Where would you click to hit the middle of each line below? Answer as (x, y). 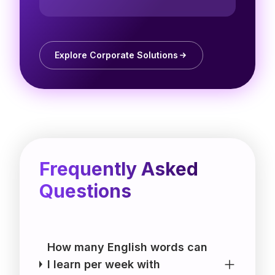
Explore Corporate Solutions (116, 55)
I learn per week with (103, 264)
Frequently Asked (119, 168)
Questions (85, 191)
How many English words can (127, 247)
